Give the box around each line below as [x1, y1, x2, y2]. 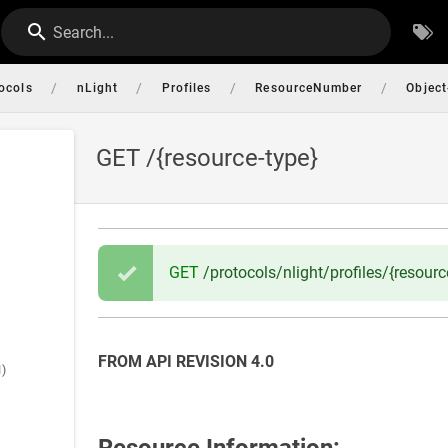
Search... [53, 23, 115, 42]
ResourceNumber [255, 81, 363, 95]
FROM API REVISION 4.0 [98, 352, 274, 371]
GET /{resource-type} [96, 144, 318, 172]
